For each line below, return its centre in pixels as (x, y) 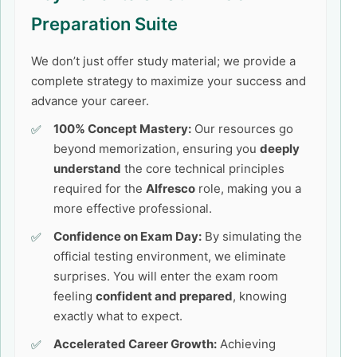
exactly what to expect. (118, 316)
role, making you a (248, 188)
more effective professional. (133, 208)
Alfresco (171, 188)
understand (87, 169)
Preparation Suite (104, 24)
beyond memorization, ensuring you (157, 149)
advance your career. (90, 101)
